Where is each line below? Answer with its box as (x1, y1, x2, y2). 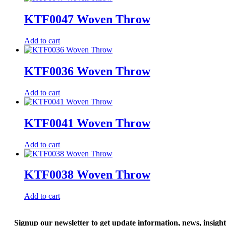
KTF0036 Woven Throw (24, 64, 150, 78)
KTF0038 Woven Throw (24, 168, 150, 182)
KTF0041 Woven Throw (24, 116, 150, 130)
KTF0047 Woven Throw (24, 13, 150, 26)
